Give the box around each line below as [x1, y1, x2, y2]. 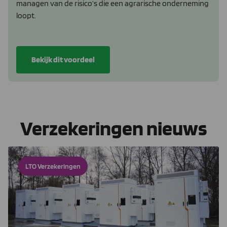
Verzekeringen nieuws [20, 116, 207, 140]
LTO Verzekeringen [25, 162, 81, 170]
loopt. [16, 10, 36, 20]
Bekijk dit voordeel [31, 54, 95, 64]
